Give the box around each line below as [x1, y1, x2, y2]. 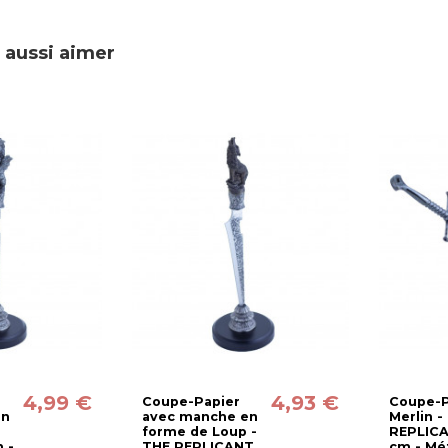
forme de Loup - [141, 424, 257, 440]
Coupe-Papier [141, 394, 240, 410]
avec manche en [141, 409, 258, 425]
